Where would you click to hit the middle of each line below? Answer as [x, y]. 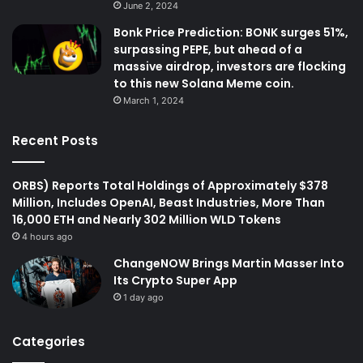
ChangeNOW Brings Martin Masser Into [229, 264]
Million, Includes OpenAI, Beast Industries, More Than [169, 203]
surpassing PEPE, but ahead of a [208, 50]
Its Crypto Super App [175, 281]
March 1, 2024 [154, 101]
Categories [49, 342]
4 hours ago [47, 237]
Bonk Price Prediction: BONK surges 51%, [231, 33]
